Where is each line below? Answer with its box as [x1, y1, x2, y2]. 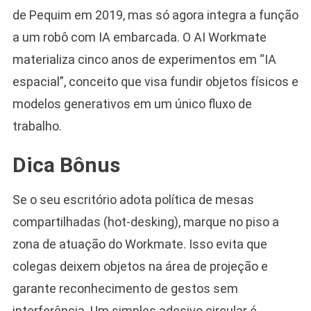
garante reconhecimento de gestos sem [12, 280, 238, 296]
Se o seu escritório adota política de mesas [12, 192, 254, 207]
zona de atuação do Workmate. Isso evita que [12, 236, 267, 251]
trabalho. [12, 118, 62, 133]
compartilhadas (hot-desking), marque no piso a [12, 214, 279, 229]
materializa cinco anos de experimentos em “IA [12, 51, 276, 67]
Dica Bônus [12, 152, 120, 177]
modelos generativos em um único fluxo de [12, 96, 252, 111]
